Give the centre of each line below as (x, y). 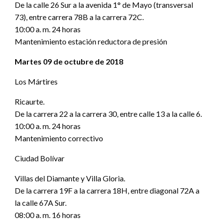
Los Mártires (36, 82)
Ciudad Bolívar (40, 158)
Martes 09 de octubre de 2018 (69, 62)
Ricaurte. (30, 102)
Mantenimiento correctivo (59, 138)
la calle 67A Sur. (41, 203)
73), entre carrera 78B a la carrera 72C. (79, 17)
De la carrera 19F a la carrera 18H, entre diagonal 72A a (107, 191)
